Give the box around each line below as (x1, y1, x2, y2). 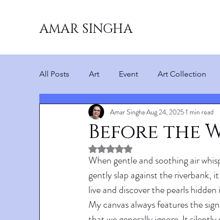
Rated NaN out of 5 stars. (110, 143, 188, 152)
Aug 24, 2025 (146, 107, 184, 117)
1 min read (186, 107, 214, 117)
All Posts (39, 69, 69, 79)
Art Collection (158, 69, 206, 79)
